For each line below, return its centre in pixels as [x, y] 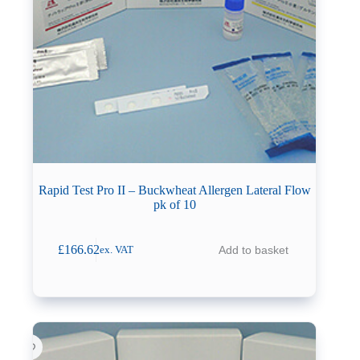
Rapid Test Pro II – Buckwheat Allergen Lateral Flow [174, 190]
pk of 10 [174, 204]
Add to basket [253, 250]
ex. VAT [117, 250]
